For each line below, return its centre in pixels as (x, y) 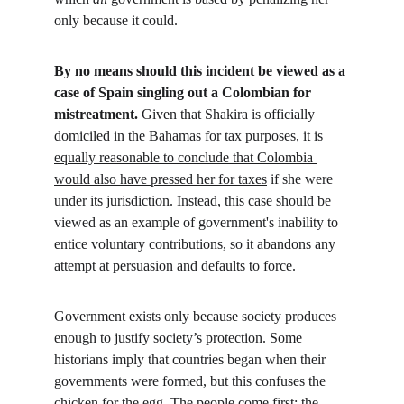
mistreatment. (96, 114)
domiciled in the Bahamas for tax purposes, (179, 136)
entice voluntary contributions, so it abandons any (197, 244)
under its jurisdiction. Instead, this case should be (194, 201)
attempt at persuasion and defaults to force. (175, 266)
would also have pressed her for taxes (161, 179)
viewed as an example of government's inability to (198, 222)
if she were (302, 179)
